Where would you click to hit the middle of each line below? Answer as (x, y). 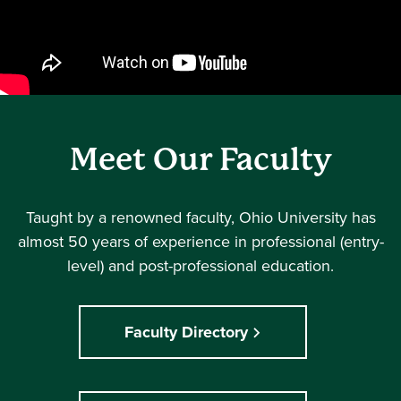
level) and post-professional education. (200, 266)
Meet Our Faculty (200, 160)
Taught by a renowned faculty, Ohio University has (200, 218)
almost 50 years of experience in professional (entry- (200, 242)
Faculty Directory (186, 332)
